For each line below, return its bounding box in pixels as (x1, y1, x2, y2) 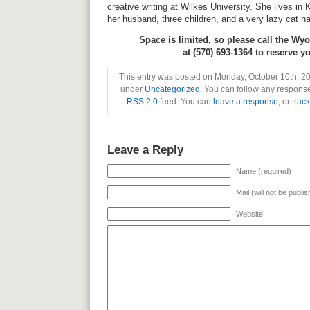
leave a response (212, 97, 278, 107)
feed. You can (157, 97, 213, 107)
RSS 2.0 (126, 97, 158, 107)
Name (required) (236, 167, 291, 175)
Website (236, 210, 263, 218)
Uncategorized (145, 84, 200, 94)
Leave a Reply (107, 143, 183, 156)
